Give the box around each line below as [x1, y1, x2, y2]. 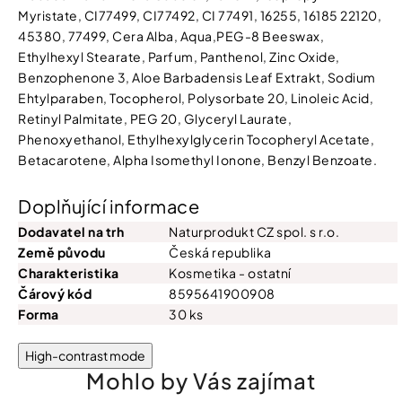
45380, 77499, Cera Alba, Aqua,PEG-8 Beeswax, [18, 28, 324, 44]
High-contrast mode [25, 347, 145, 363]
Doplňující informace [18, 195, 199, 217]
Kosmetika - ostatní [169, 265, 292, 281]
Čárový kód [18, 285, 92, 301]
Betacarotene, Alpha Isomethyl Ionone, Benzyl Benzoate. [18, 152, 377, 168]
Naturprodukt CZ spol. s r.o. [169, 223, 339, 240]
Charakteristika [18, 265, 119, 281]
